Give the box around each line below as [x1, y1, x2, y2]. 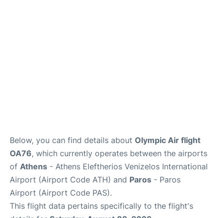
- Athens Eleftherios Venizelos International [47, 161, 208, 171]
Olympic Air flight [135, 135, 200, 145]
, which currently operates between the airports [32, 148, 207, 158]
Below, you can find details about [10, 135, 135, 145]
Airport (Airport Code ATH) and [10, 174, 129, 184]
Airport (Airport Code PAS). [10, 187, 112, 198]
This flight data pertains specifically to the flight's [10, 200, 193, 211]
